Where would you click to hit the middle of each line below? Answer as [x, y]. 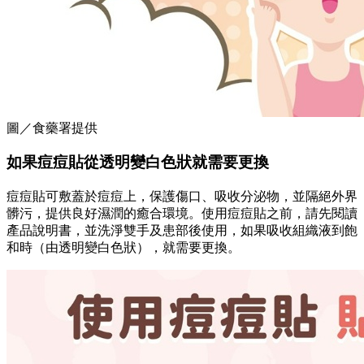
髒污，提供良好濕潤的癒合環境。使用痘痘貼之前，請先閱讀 [182, 214]
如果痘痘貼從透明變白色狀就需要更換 [138, 162]
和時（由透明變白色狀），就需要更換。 [123, 248]
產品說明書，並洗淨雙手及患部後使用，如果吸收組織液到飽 [182, 231]
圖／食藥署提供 [52, 128]
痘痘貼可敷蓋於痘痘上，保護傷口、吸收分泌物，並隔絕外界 [182, 197]
